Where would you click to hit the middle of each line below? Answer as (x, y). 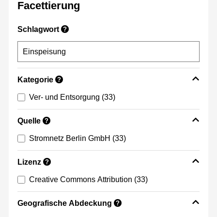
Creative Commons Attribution (81, 180)
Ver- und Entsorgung (64, 97)
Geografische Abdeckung (65, 203)
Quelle (29, 121)
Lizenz (29, 162)
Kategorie (35, 80)
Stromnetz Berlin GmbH (70, 139)
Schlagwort (38, 30)
